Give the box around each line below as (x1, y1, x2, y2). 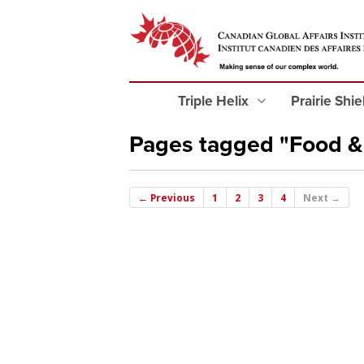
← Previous (138, 191, 195, 204)
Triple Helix (178, 93, 252, 110)
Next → (303, 191, 340, 204)
